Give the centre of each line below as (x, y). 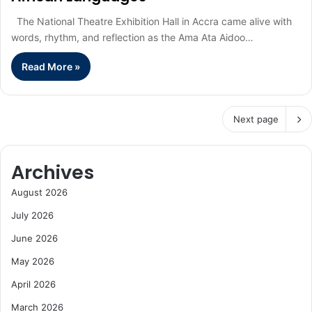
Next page (256, 119)
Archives (53, 173)
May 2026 (33, 262)
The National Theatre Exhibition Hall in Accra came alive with (151, 22)
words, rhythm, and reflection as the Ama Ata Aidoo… (132, 38)
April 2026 (33, 284)
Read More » (51, 67)
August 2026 (39, 193)
